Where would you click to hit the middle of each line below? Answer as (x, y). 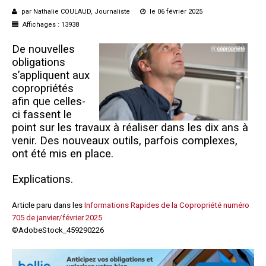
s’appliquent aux (51, 75)
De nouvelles (43, 49)
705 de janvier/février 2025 (57, 217)
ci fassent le (42, 114)
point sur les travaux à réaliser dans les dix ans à (130, 127)
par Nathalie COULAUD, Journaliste (76, 11)
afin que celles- (49, 101)
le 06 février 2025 (175, 11)
